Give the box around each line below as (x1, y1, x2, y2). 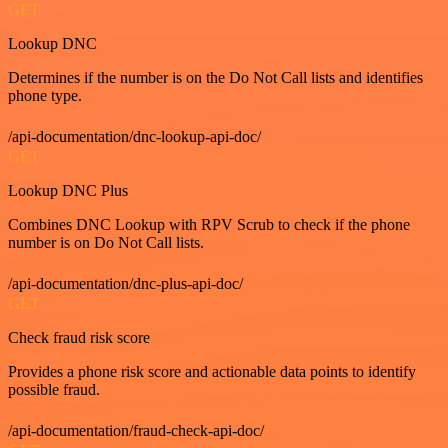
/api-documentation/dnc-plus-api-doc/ (8, 274, 243, 292)
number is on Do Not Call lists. (8, 233, 204, 251)
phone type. (8, 86, 82, 104)
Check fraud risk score (8, 328, 150, 346)
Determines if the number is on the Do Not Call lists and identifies (8, 68, 423, 86)
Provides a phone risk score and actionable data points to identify (8, 362, 416, 380)
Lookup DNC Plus (8, 181, 128, 199)
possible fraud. (8, 380, 100, 398)
